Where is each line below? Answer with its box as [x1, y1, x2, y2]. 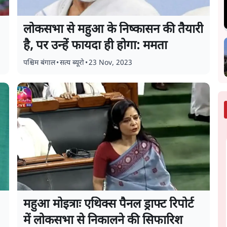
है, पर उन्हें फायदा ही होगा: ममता [23, 38, 168, 54]
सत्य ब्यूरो [60, 58, 85, 68]
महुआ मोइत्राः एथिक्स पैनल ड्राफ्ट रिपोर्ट [23, 197, 194, 213]
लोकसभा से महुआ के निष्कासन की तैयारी [23, 22, 204, 38]
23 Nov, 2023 [89, 58, 133, 68]
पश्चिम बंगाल [23, 58, 56, 68]
